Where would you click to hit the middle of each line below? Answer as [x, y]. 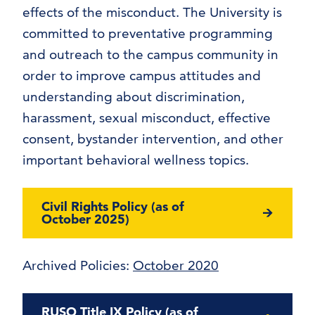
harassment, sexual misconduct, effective [147, 117]
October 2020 [176, 265]
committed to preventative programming [148, 33]
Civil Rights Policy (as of [113, 206]
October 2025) [87, 219]
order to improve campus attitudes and [142, 75]
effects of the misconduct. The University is [152, 12]
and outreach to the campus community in [150, 54]
